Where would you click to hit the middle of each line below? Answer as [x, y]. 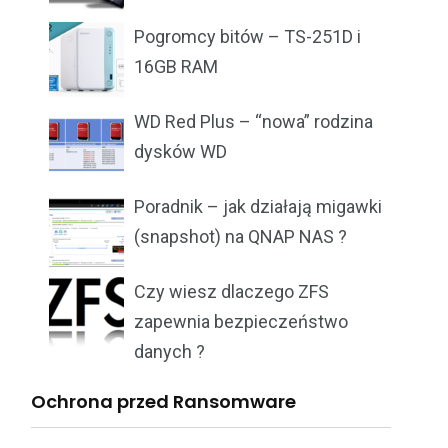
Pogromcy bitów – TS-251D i [247, 37]
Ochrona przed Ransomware [163, 402]
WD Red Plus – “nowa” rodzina [253, 122]
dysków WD [180, 152]
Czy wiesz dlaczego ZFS [231, 292]
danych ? [169, 352]
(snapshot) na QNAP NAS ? [240, 237]
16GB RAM [176, 67]
